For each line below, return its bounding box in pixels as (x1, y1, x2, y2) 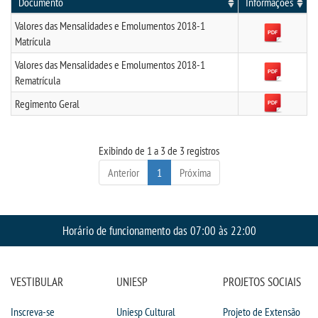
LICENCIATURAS (46, 153, 97, 166)
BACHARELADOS (46, 114, 99, 128)
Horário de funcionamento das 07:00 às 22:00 (62, 222, 256, 238)
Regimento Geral (15, 97, 79, 111)
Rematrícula (15, 73, 60, 87)
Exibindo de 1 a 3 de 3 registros (99, 143, 219, 158)
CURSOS (36, 75, 65, 89)
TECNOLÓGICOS (46, 191, 97, 204)
